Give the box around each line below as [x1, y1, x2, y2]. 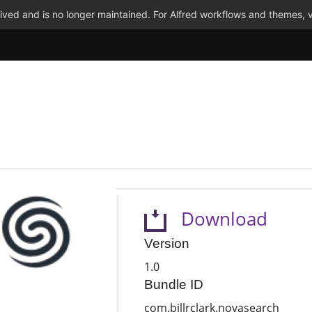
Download [166, 206, 267, 231]
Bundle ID [143, 277, 203, 292]
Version [143, 236, 189, 251]
